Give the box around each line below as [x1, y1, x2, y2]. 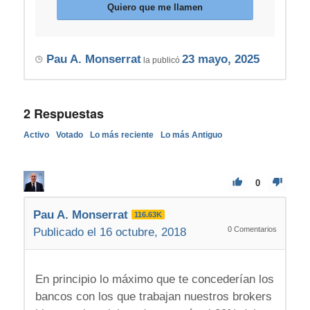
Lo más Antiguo [160, 130, 222, 140]
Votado [55, 130, 83, 140]
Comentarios [232, 225, 277, 234]
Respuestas [30, 104, 104, 123]
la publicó [140, 55, 182, 66]
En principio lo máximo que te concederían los [35, 272, 274, 286]
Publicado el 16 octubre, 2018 [33, 226, 186, 239]
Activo [23, 130, 49, 140]
